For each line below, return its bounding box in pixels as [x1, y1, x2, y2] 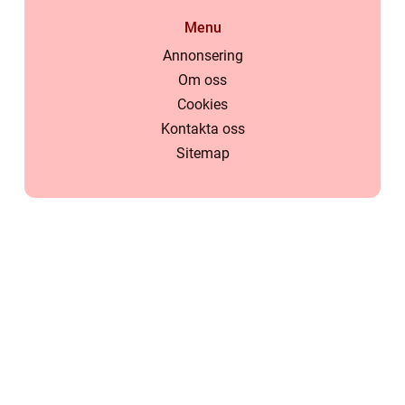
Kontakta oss [160, 120, 245, 138]
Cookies [177, 96, 228, 114]
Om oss [178, 71, 227, 89]
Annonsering [162, 47, 243, 65]
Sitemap [175, 145, 230, 163]
